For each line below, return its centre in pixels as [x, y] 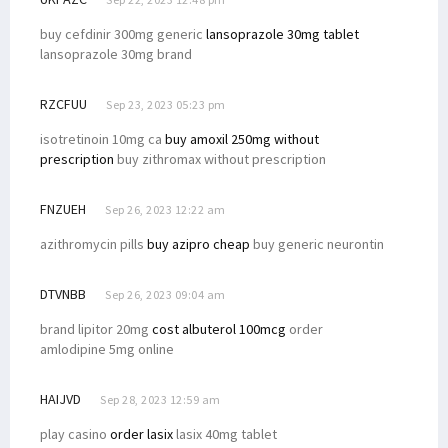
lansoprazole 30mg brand [116, 53]
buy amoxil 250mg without [242, 138]
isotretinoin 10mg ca [102, 138]
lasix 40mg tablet [225, 433]
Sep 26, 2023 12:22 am [165, 209]
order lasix [141, 433]
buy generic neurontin [317, 243]
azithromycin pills [93, 243]
